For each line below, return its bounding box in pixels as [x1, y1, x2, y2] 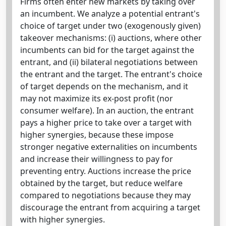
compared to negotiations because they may [20, 190, 191, 201]
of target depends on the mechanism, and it [20, 81, 188, 92]
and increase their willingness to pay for [20, 153, 173, 164]
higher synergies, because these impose [20, 129, 174, 140]
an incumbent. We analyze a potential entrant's [20, 8, 200, 19]
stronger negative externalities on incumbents [20, 141, 197, 152]
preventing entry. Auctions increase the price [20, 165, 191, 177]
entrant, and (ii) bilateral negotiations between [20, 56, 198, 68]
